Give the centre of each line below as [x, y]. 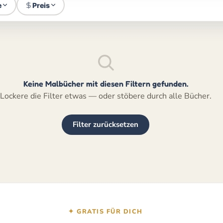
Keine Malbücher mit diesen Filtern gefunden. [106, 84]
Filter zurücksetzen [106, 124]
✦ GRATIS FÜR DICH [106, 211]
